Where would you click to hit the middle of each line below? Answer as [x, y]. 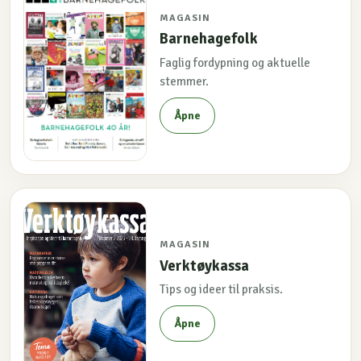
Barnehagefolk [209, 39]
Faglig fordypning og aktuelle [235, 62]
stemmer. [185, 81]
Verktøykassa [205, 266]
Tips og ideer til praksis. [222, 290]
